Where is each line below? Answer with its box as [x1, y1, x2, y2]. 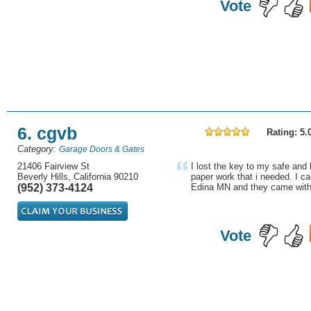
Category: [17, 144, 56, 154]
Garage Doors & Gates [59, 144, 144, 154]
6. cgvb [17, 124, 77, 143]
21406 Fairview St [17, 161, 90, 171]
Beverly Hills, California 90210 [17, 171, 138, 182]
